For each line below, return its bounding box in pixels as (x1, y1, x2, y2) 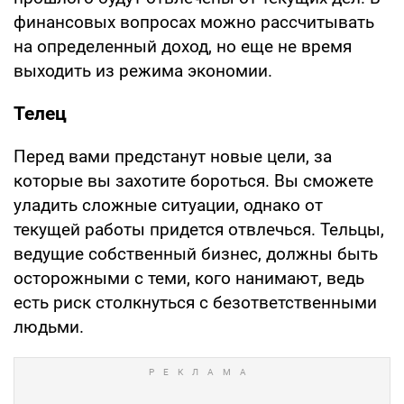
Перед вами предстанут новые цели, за (14, 145, 332, 167)
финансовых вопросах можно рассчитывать (14, 11, 374, 32)
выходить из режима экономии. (14, 60, 272, 81)
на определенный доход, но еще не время (14, 35, 352, 57)
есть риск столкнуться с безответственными (14, 291, 377, 313)
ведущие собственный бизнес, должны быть (14, 243, 378, 264)
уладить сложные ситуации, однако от (14, 194, 323, 216)
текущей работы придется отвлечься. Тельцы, (14, 218, 384, 240)
